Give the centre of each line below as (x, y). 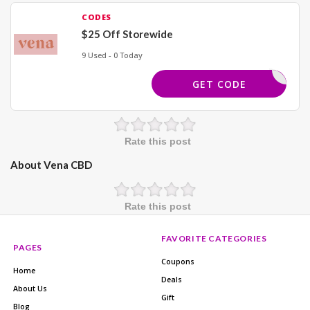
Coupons (178, 262)
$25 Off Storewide (127, 34)
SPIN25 (250, 81)
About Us (30, 289)
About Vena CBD (51, 165)
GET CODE (219, 84)
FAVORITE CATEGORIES (214, 238)
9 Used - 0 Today (112, 55)
